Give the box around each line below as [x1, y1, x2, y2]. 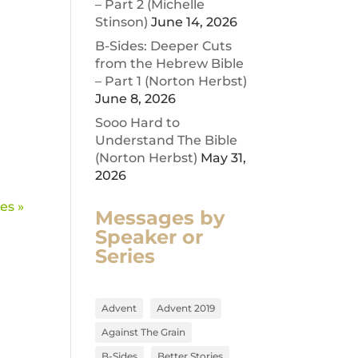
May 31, [201, 150, 247, 165]
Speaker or [95, 225, 204, 249]
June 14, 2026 [151, 14, 238, 30]
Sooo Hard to [95, 115, 181, 130]
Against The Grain [101, 326, 186, 338]
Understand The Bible [95, 133, 238, 148]
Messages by [95, 206, 225, 229]
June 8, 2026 [95, 91, 177, 106]
